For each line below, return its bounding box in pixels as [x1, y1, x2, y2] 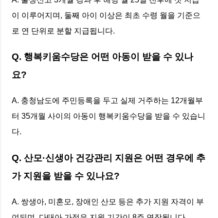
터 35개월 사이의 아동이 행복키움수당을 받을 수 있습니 [12, 112, 205, 121]
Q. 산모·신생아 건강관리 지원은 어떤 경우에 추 [12, 152, 205, 163]
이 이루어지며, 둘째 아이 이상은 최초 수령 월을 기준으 [12, 11, 200, 19]
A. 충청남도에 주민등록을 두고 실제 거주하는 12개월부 [12, 96, 203, 105]
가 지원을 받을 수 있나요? [12, 170, 120, 181]
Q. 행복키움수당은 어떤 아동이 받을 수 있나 [12, 52, 193, 62]
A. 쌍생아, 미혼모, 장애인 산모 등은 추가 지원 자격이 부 [12, 197, 204, 206]
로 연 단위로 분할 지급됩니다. [12, 26, 115, 35]
